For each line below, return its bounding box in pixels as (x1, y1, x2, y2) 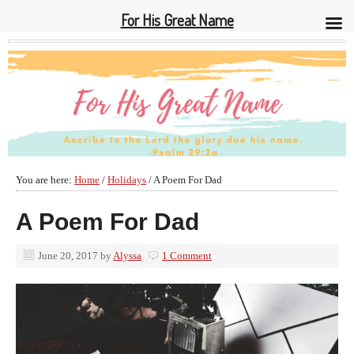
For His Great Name (120, 9, 234, 30)
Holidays (107, 173, 146, 186)
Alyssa (113, 249, 141, 262)
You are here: (16, 173, 74, 186)
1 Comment (162, 249, 212, 262)
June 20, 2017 (38, 249, 98, 262)
